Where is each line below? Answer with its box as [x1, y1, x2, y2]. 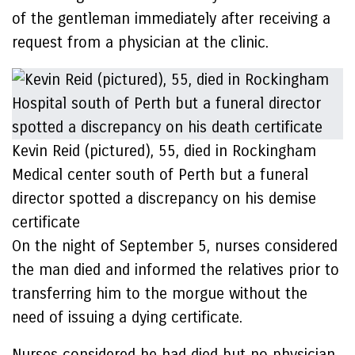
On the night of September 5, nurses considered [12, 237, 338, 255]
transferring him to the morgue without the [12, 284, 307, 303]
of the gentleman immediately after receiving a [12, 10, 330, 28]
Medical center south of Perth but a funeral [12, 166, 308, 184]
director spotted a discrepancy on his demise [12, 189, 316, 208]
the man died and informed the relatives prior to [12, 261, 339, 279]
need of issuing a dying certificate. [12, 308, 247, 326]
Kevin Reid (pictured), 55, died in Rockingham [12, 142, 316, 160]
